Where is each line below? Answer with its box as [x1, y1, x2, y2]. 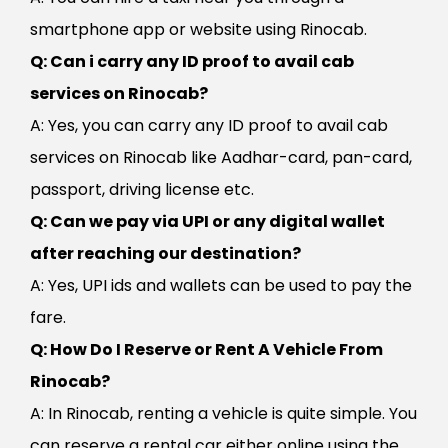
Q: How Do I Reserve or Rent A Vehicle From [30, 338, 383, 362]
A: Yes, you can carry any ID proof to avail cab [30, 114, 388, 138]
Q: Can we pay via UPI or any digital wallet [30, 210, 385, 234]
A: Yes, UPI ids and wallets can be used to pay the [30, 274, 412, 298]
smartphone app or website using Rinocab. [30, 18, 367, 42]
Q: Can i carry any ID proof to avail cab [30, 50, 354, 74]
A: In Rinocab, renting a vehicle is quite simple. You [30, 402, 417, 426]
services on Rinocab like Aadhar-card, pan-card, [30, 146, 412, 170]
